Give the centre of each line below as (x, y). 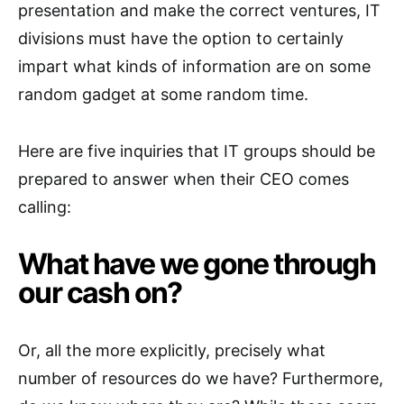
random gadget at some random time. (163, 95)
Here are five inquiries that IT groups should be (197, 151)
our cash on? (100, 293)
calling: (45, 207)
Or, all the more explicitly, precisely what (172, 351)
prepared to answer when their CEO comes (184, 179)
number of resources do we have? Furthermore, (201, 379)
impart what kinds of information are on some (194, 67)
